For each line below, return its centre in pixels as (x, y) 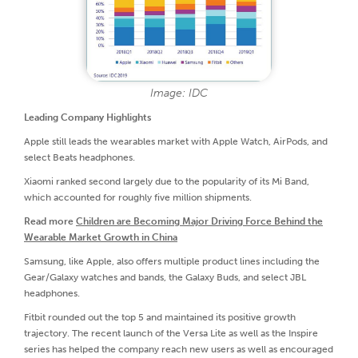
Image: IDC (179, 93)
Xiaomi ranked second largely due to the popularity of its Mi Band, (167, 181)
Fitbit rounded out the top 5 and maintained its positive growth (160, 317)
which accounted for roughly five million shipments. (138, 197)
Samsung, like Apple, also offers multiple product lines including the (172, 261)
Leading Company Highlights (88, 117)
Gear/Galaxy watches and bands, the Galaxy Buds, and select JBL (165, 277)
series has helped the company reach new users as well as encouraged (179, 349)
